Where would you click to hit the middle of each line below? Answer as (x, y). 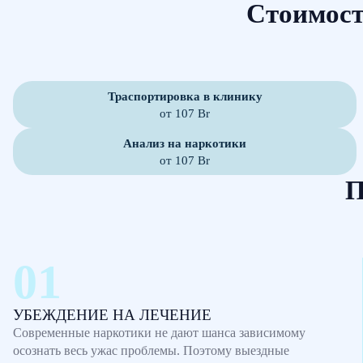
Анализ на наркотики (185, 143)
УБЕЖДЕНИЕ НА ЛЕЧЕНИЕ (112, 315)
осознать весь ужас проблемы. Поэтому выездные (151, 350)
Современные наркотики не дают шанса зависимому (159, 333)
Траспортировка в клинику (185, 96)
